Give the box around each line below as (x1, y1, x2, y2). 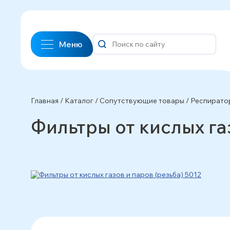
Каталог (65, 96, 93, 105)
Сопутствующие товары (100, 96, 184, 105)
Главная (31, 96, 59, 105)
